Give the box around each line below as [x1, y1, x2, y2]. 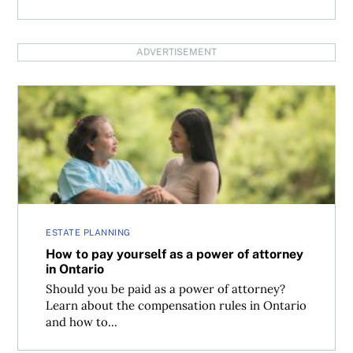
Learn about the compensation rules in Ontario [46, 298, 307, 313]
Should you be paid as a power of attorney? [46, 281, 286, 296]
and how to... [46, 314, 118, 329]
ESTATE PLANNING [46, 228, 131, 237]
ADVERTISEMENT [136, 46, 217, 58]
